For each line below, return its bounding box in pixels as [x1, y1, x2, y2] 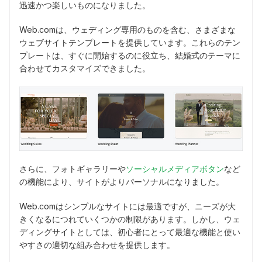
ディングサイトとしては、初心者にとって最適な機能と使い [19, 227, 240, 237]
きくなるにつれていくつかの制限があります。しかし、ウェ [19, 214, 240, 225]
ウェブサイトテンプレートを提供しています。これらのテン [19, 37, 240, 48]
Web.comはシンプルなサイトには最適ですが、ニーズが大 [19, 201, 236, 212]
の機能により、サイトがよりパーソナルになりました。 [19, 177, 224, 187]
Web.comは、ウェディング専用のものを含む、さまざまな [19, 25, 236, 35]
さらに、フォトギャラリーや [19, 164, 126, 174]
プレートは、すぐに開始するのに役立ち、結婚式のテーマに [19, 50, 240, 61]
